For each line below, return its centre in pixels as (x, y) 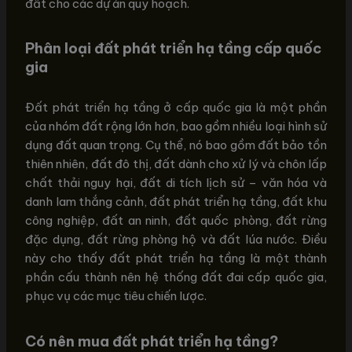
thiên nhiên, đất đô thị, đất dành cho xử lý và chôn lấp (176, 164)
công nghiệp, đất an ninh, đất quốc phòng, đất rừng (176, 221)
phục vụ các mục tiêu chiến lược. (116, 296)
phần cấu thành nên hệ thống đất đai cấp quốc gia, (176, 277)
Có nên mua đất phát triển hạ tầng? (152, 341)
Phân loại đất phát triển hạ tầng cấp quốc (174, 49)
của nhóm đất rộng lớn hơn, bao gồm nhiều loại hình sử (176, 126)
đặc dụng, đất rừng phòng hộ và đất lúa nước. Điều (176, 240)
